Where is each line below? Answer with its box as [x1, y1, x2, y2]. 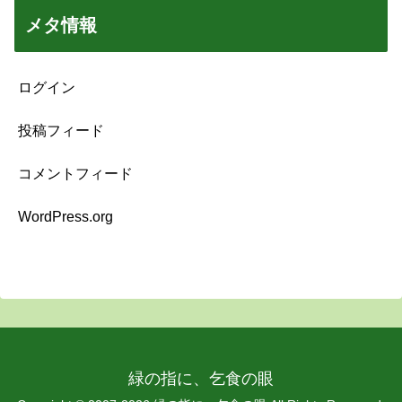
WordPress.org [18, 209, 113, 225]
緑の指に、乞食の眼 [128, 370, 274, 389]
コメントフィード [18, 166, 133, 182]
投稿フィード [18, 123, 104, 139]
